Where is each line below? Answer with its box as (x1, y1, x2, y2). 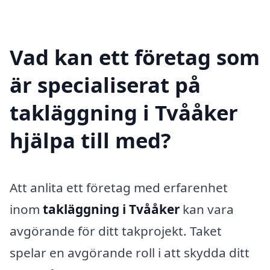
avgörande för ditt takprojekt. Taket (10, 222, 222, 239)
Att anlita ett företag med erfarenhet (10, 178, 228, 196)
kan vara (180, 200, 234, 218)
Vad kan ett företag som (10, 42, 260, 71)
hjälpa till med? (10, 125, 171, 154)
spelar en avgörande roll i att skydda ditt (10, 243, 250, 261)
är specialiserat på (10, 70, 201, 99)
